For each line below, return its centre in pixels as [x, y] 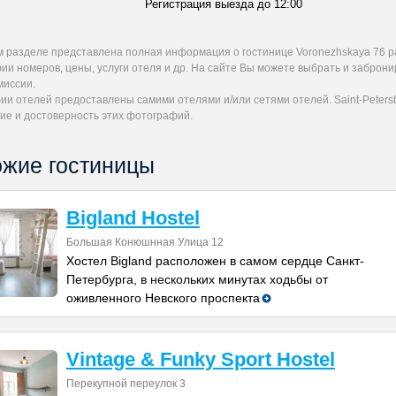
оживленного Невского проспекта [163, 298]
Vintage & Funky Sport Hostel [201, 359]
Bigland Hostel [133, 218]
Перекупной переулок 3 [126, 384]
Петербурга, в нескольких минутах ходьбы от [197, 279]
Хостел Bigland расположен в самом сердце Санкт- [215, 261]
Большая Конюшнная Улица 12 [145, 242]
